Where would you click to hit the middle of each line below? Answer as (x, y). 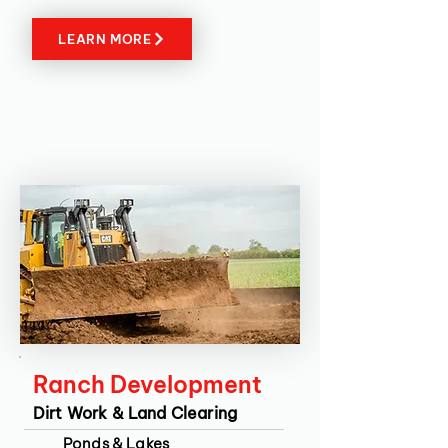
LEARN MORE (105, 39)
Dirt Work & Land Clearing (135, 413)
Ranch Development (147, 384)
